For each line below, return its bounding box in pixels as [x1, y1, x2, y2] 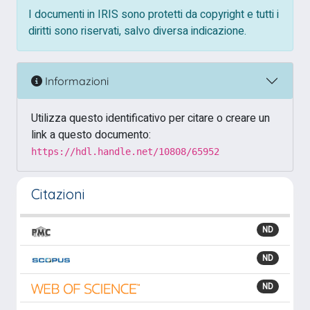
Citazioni [31, 185, 85, 203]
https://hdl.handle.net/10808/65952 [31, 146, 219, 157]
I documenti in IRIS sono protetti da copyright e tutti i [28, 6, 279, 23]
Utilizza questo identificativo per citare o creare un [31, 110, 270, 127]
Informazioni [42, 73, 109, 88]
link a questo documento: [31, 127, 151, 143]
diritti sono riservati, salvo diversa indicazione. [28, 23, 246, 39]
